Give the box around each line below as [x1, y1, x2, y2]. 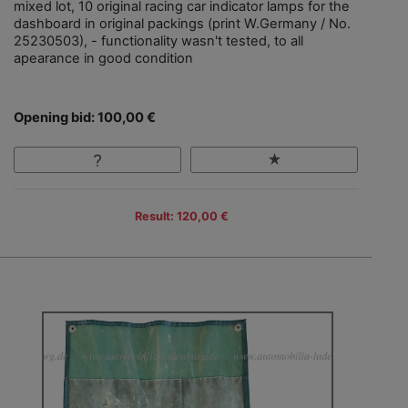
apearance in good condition [14, 50, 193, 67]
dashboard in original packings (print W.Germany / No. [14, 15, 351, 33]
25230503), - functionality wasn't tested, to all [14, 33, 303, 50]
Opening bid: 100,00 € [14, 109, 156, 127]
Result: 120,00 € [134, 209, 229, 223]
